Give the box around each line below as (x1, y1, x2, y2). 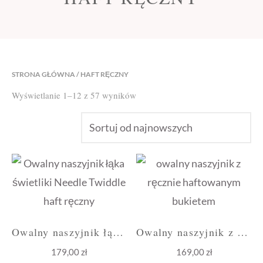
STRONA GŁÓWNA (12, 70, 75, 79)
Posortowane (136, 89, 182, 101)
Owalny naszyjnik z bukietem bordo (237, 225, 248, 240)
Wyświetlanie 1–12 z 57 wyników (12, 89, 136, 102)
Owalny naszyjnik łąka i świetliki (112, 225, 123, 240)
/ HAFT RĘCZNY (75, 70, 129, 79)
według (136, 104, 163, 117)
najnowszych (136, 120, 183, 133)
